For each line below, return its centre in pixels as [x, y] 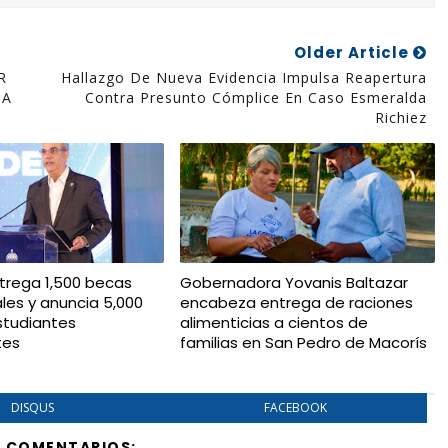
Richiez [400, 117]
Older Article [353, 52]
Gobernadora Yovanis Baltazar [293, 282]
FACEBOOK [295, 407]
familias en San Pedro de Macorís [303, 342]
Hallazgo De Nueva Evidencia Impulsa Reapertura [243, 77]
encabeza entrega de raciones [296, 302]
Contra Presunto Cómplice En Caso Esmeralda [255, 97]
